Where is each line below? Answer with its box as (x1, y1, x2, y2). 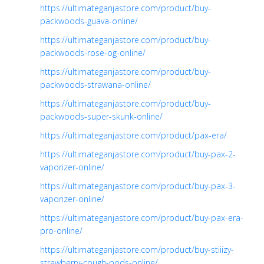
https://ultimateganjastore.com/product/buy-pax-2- (40, 148, 236, 160)
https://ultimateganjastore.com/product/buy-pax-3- (40, 180, 236, 192)
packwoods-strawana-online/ (40, 78, 151, 90)
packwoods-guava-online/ (40, 15, 138, 27)
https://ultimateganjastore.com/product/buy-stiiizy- (40, 243, 234, 255)
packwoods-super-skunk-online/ (40, 110, 163, 122)
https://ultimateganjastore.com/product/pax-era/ (40, 129, 227, 141)
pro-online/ (40, 225, 82, 236)
